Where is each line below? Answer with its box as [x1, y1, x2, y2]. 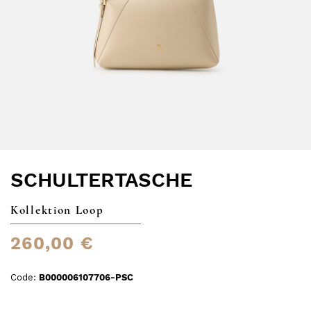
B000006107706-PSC [39, 271, 133, 283]
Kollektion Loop [10, 202, 104, 217]
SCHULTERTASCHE [10, 167, 192, 192]
